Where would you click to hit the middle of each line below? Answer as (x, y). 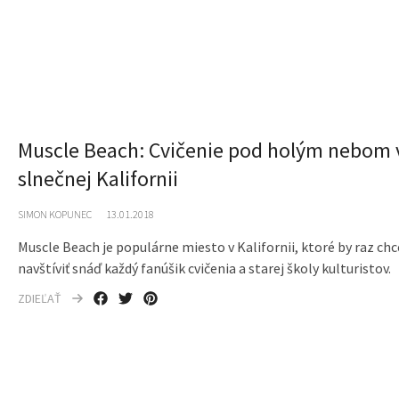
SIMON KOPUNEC (54, 214)
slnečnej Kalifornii (98, 178)
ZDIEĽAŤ (39, 298)
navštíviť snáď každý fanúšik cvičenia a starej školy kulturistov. (204, 268)
